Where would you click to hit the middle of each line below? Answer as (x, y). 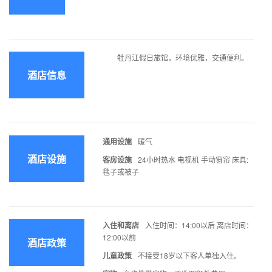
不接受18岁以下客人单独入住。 (189, 256)
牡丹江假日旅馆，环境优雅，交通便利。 (175, 58)
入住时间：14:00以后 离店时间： (199, 225)
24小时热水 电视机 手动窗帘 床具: (193, 160)
